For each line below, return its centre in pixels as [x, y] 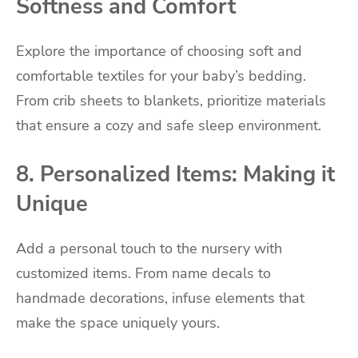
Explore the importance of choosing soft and [159, 52]
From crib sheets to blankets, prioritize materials [171, 101]
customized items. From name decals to [143, 274]
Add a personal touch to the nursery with [149, 249]
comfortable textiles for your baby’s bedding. [161, 76]
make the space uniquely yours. [118, 323]
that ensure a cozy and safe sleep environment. [169, 126]
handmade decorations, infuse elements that [160, 298]
